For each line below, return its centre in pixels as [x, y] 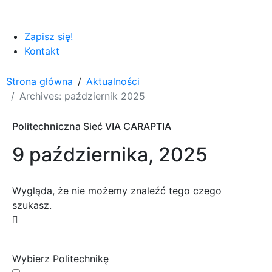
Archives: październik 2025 [82, 96]
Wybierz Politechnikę [60, 258]
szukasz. [32, 205]
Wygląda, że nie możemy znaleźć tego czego [117, 190]
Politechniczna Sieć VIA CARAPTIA [92, 126]
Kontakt [42, 51]
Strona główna [39, 81]
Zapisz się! [49, 36]
